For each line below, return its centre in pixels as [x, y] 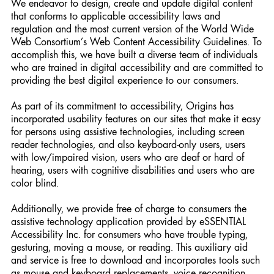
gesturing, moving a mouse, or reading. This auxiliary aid [129, 247]
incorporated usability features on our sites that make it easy [136, 118]
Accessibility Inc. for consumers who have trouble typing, [129, 234]
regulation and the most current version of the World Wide [132, 28]
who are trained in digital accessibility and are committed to [137, 67]
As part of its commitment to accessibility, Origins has [122, 106]
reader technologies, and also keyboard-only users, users [128, 144]
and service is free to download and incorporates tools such [135, 260]
